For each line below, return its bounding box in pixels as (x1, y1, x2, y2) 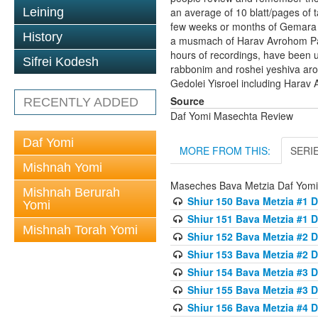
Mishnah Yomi (23, 160, 102, 175)
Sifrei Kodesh (23, 55, 99, 69)
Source (170, 94, 204, 108)
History (23, 30, 62, 44)
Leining (23, 5, 64, 19)
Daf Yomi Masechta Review (170, 109, 293, 123)
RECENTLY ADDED (23, 95, 138, 109)
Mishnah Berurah (23, 185, 120, 199)
